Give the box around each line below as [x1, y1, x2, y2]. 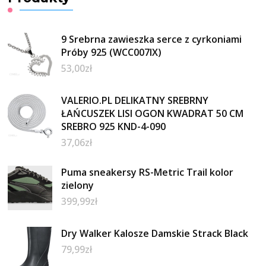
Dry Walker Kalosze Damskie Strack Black [61, 227, 249, 240]
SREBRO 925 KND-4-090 [61, 120, 166, 134]
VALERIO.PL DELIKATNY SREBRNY [61, 94, 209, 107]
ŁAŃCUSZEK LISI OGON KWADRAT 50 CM [61, 107, 244, 121]
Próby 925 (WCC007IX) [61, 46, 162, 59]
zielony [61, 179, 94, 192]
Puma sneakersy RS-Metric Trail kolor [61, 166, 234, 179]
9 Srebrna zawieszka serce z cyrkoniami [61, 33, 242, 46]
